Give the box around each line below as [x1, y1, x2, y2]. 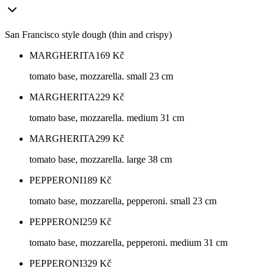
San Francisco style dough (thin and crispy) [5, 29, 172, 40]
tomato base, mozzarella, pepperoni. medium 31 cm [29, 237, 228, 248]
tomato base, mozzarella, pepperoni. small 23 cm [29, 196, 217, 207]
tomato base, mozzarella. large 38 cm [29, 154, 172, 165]
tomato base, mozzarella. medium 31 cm [29, 113, 184, 124]
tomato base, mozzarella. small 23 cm [29, 71, 173, 82]
